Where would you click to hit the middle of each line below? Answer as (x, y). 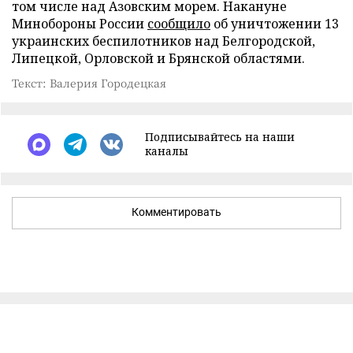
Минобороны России (80, 24)
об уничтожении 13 (275, 24)
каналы (167, 151)
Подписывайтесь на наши (220, 137)
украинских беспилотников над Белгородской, (163, 41)
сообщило (179, 24)
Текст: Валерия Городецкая (89, 83)
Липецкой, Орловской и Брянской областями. (158, 58)
